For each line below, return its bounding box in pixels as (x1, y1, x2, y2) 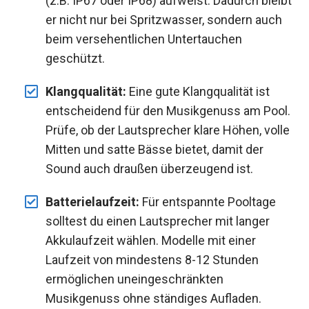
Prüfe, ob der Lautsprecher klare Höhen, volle (46, 122, 290, 137)
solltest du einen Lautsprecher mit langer (46, 213, 270, 228)
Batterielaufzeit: (46, 194, 139, 209)
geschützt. (46, 50, 105, 66)
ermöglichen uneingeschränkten (46, 271, 223, 286)
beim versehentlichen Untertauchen (46, 31, 242, 46)
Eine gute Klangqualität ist (126, 83, 270, 99)
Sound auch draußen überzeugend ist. (46, 161, 253, 176)
